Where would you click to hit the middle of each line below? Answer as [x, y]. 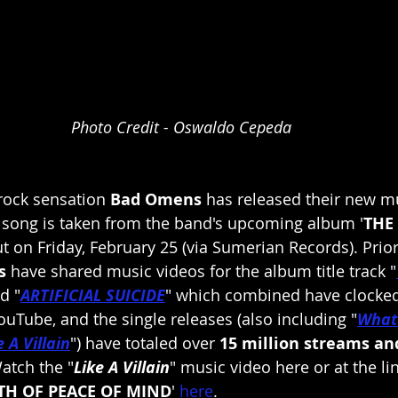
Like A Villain [122, 368]
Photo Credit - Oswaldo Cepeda [181, 127]
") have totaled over [145, 343]
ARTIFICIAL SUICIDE [93, 296]
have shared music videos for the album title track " [201, 271]
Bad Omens [158, 200]
